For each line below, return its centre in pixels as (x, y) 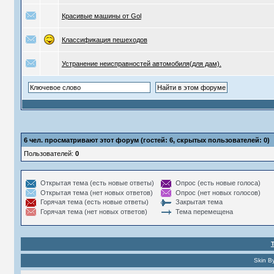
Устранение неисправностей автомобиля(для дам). (141, 64)
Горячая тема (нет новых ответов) (94, 211)
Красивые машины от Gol (101, 16)
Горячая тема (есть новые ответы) (94, 202)
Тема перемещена (204, 211)
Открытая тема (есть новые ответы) (97, 183)
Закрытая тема (199, 202)
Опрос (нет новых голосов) (218, 192)
